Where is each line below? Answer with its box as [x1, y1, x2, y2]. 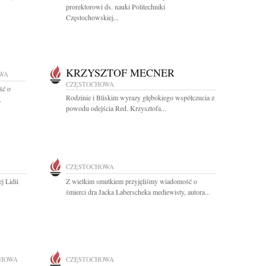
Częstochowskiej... [66, 12, 119, 22]
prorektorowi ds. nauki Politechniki [66, 2, 165, 11]
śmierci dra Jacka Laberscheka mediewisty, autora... [66, 187, 210, 197]
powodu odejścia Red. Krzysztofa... [66, 103, 166, 113]
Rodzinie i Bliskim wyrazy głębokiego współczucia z [66, 93, 214, 102]
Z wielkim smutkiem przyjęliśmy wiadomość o [66, 176, 197, 186]
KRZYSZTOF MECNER [66, 65, 175, 80]
